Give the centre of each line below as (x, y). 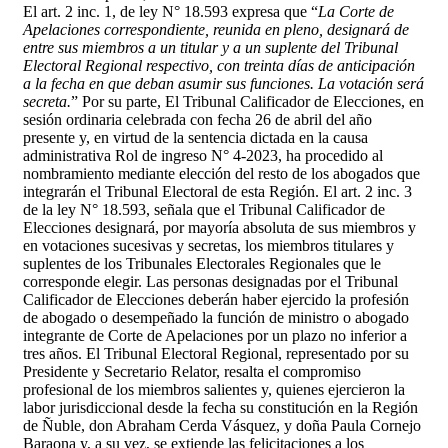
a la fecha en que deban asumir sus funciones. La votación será (223, 83)
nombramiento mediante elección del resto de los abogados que (221, 173)
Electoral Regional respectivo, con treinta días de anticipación (219, 65)
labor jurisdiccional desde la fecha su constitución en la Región (220, 407)
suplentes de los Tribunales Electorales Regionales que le (202, 263)
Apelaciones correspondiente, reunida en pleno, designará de (216, 29)
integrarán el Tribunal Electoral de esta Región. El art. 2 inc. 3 (217, 191)
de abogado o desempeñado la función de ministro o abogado (216, 317)
